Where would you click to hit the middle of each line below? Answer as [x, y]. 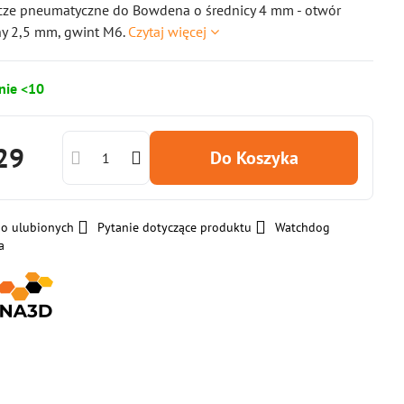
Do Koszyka [260, 158]
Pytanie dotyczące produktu [175, 227]
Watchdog [303, 227]
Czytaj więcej [168, 32]
